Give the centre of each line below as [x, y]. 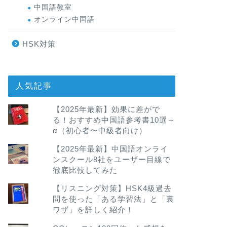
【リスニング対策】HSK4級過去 [112, 188]
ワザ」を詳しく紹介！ [93, 210]
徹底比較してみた [85, 170]
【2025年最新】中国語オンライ [110, 149]
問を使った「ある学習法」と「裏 [113, 199]
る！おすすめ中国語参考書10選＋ [114, 120]
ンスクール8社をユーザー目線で [111, 160]
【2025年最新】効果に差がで [106, 109]
